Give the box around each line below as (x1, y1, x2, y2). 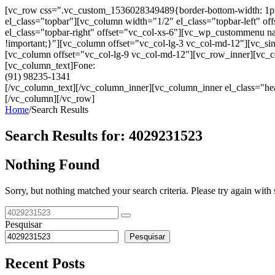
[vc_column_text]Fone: (5, 60, 95, 71)
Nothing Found (5, 156, 99, 172)
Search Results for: (5, 127, 129, 144)
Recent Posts (5, 255, 85, 271)
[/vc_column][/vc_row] (5, 93, 95, 104)
